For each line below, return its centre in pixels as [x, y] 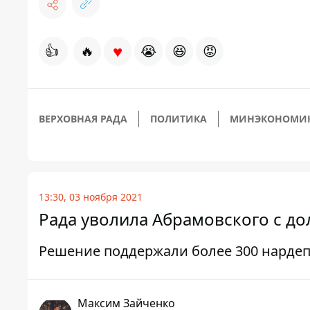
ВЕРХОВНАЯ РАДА [83, 119]
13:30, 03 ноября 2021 [91, 197]
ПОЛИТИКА [179, 119]
